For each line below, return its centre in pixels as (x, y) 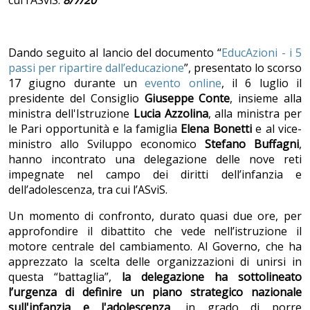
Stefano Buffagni (252, 144)
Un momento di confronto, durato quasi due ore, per (155, 216)
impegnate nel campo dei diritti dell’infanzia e (155, 175)
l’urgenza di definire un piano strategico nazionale (155, 292)
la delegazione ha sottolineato (212, 277)
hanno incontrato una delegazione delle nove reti (155, 159)
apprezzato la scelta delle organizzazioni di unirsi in (155, 262)
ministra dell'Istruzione (71, 114)
